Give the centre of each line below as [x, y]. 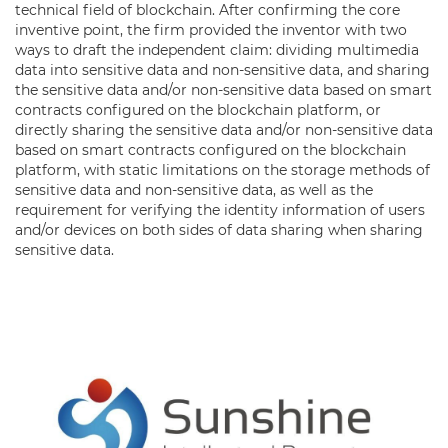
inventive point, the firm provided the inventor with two [211, 29]
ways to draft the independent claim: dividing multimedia [217, 49]
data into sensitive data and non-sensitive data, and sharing [222, 69]
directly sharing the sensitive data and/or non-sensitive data [224, 129]
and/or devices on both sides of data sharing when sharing [219, 229]
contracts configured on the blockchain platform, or [198, 109]
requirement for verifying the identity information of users [220, 209]
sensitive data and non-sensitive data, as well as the [194, 189]
